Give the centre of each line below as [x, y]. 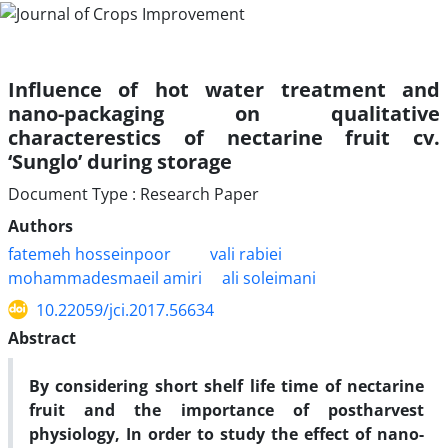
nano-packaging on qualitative [224, 113]
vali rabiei [246, 253]
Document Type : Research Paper [133, 193]
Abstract [42, 337]
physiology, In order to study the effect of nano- [226, 433]
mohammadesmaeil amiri [105, 277]
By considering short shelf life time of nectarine [226, 385]
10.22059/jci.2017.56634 [125, 309]
